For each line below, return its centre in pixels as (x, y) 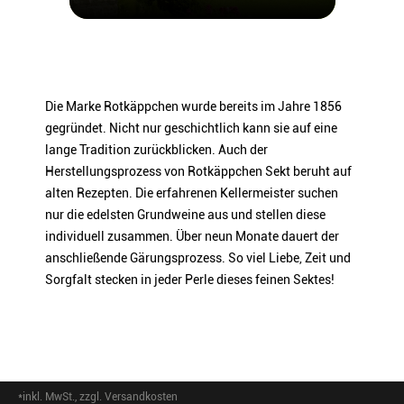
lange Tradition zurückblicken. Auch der (156, 150)
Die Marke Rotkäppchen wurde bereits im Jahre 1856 (193, 106)
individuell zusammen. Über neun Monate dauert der (192, 236)
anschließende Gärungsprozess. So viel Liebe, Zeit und (198, 258)
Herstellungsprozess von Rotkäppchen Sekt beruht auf (198, 171)
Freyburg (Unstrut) (301, 17)
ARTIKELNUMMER (56, 80)
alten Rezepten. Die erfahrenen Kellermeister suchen (192, 193)
